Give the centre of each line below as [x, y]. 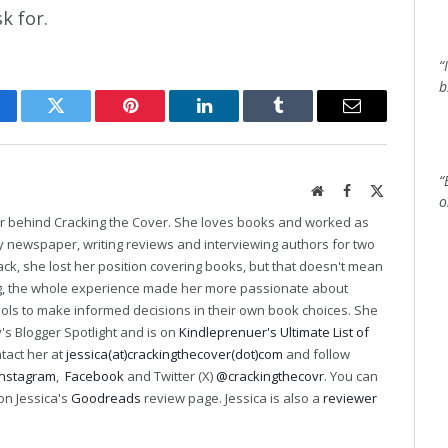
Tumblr [303, 120]
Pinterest [160, 120]
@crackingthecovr [270, 375]
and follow [316, 353]
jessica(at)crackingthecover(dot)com [174, 353]
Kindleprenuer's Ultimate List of [274, 331]
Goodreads [106, 397]
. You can [351, 375]
